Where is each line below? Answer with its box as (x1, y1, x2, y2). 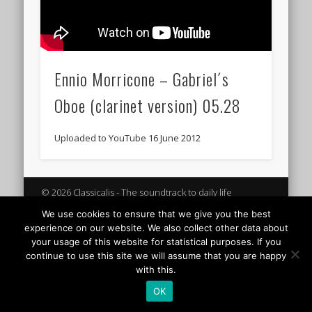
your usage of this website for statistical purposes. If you (31, 236, 281, 247)
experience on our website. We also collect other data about (24, 222, 288, 233)
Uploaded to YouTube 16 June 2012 (54, 131, 201, 144)
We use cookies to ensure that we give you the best (41, 208, 271, 219)
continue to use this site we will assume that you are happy (26, 250, 286, 261)
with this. (136, 264, 176, 275)
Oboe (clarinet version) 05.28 (54, 92, 242, 118)
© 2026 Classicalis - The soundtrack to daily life (40, 185, 232, 198)
